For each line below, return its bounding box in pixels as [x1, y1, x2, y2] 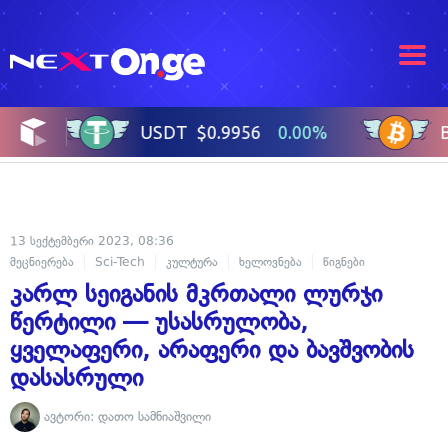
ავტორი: [44, 408, 94, 424]
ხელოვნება [239, 255, 302, 270]
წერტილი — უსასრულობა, [10, 307, 308, 337]
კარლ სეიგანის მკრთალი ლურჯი [10, 279, 382, 309]
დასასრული [10, 363, 143, 393]
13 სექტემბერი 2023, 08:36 [10, 234, 174, 249]
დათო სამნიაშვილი [98, 408, 211, 424]
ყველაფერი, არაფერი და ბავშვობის [10, 335, 414, 365]
